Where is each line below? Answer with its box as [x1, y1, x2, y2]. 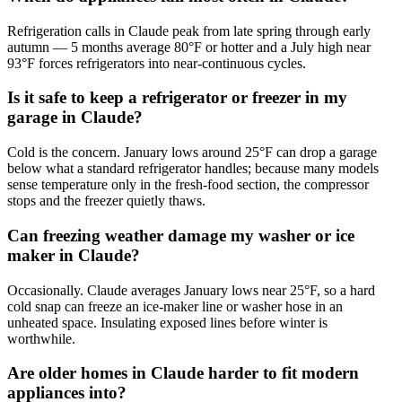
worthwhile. [7, 330, 75, 346]
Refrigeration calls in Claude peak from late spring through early [7, 22, 371, 39]
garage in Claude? [7, 108, 143, 127]
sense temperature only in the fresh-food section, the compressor [7, 177, 369, 193]
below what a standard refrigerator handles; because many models [7, 161, 379, 177]
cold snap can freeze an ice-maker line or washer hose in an [7, 298, 343, 314]
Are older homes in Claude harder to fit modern [7, 363, 359, 383]
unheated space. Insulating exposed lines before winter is [7, 314, 328, 330]
